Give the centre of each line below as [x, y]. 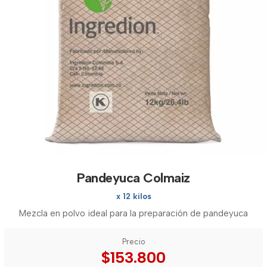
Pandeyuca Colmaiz [133, 178]
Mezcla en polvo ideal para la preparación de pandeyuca [133, 213]
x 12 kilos [133, 196]
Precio [133, 242]
